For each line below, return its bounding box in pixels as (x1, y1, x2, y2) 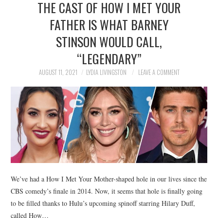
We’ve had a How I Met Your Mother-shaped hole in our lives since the (11, 174, 207, 183)
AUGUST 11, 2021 (38, 68, 77, 77)
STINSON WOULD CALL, (56, 32, 162, 51)
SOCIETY (20, 48, 50, 60)
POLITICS (20, 23, 53, 36)
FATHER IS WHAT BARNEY (49, 15, 169, 34)
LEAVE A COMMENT (138, 68, 180, 77)
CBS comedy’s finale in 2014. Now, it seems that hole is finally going (11, 186, 203, 196)
